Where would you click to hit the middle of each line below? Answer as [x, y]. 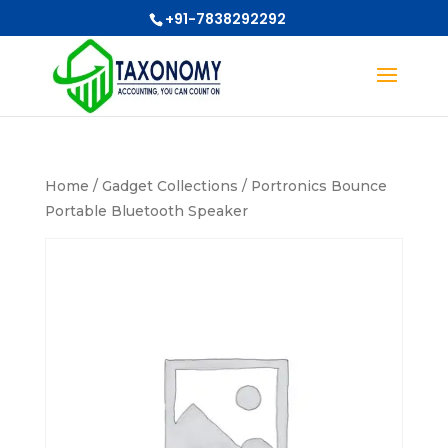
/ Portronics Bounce [312, 186]
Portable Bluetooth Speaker [146, 211]
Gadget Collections [169, 186]
